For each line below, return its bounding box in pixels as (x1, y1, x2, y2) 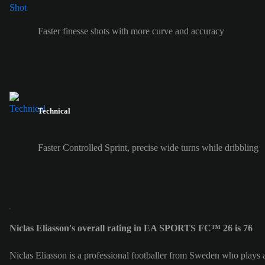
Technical (38, 106, 70, 116)
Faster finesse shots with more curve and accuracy (38, 26, 224, 37)
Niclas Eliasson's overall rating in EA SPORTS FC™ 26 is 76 (9, 222, 253, 233)
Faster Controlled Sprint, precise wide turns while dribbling (38, 142, 258, 153)
